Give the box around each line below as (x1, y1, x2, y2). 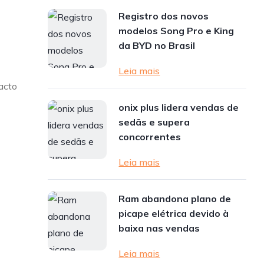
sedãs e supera (118, 116, 190, 128)
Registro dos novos (118, 10, 209, 22)
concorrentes (118, 131, 181, 143)
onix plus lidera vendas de (118, 101, 239, 113)
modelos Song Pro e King (118, 25, 235, 37)
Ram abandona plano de (118, 193, 232, 204)
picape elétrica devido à (118, 207, 229, 219)
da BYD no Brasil (118, 39, 196, 51)
